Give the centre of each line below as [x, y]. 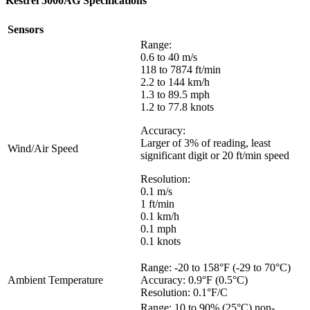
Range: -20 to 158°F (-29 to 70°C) [216, 267]
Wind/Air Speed [43, 148]
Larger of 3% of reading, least [206, 143]
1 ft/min [157, 203]
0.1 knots [161, 241]
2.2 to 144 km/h [175, 82]
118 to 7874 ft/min [181, 69]
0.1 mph [158, 228]
